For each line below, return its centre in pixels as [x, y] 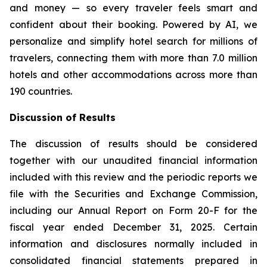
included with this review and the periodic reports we [133, 177]
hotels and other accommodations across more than [133, 74]
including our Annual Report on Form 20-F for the [133, 210]
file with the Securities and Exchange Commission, [133, 194]
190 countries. [41, 91]
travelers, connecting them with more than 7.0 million [133, 58]
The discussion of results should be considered [133, 144]
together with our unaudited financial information [133, 160]
